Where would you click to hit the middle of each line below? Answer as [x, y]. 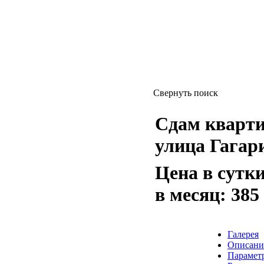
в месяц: [193, 194]
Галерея [243, 235]
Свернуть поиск [186, 93]
